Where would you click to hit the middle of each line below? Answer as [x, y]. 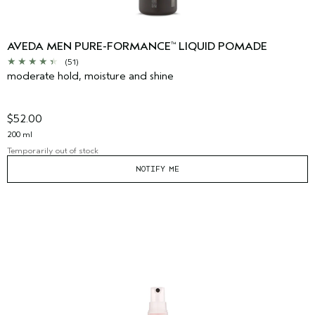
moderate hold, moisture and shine [90, 76]
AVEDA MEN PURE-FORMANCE [89, 46]
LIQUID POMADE [221, 46]
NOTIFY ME [157, 168]
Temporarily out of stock [53, 150]
